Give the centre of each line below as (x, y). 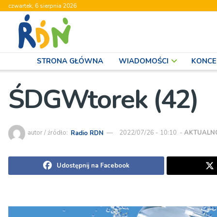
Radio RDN (87, 133)
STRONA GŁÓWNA (70, 61)
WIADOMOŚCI (144, 61)
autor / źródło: (48, 133)
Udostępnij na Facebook (93, 165)
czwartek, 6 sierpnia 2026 (42, 6)
